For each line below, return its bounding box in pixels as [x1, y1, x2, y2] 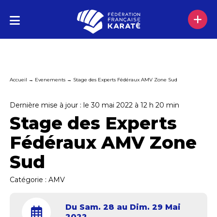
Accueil [10, 77, 27, 83]
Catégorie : [10, 175, 48, 184]
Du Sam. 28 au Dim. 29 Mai [65, 202, 181, 212]
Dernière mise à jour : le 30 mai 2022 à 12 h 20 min [10, 101, 179, 109]
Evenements [35, 77, 65, 83]
